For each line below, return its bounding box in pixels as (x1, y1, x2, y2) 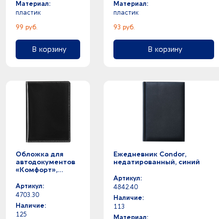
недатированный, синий (113, 158, 200, 166)
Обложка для (16, 150, 64, 158)
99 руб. (16, 23, 38, 31)
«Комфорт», (16, 166, 57, 174)
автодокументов (16, 158, 75, 166)
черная (16, 174, 41, 182)
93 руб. (113, 23, 135, 31)
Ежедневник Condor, (113, 150, 186, 158)
